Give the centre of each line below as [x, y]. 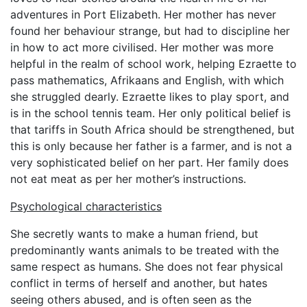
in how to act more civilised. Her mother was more [142, 47]
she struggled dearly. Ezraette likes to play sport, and [150, 97]
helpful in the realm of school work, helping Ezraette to [153, 64]
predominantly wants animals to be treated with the [145, 250]
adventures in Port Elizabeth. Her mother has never [143, 14]
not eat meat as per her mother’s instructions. [128, 179]
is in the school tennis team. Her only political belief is [150, 113]
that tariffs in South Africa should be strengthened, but [152, 130]
